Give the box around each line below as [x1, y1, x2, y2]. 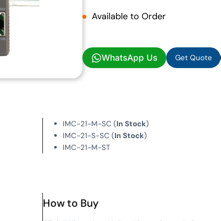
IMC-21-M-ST [63, 143, 110, 152]
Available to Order [92, 10, 166, 23]
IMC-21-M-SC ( [63, 119, 117, 129]
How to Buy [43, 196, 99, 210]
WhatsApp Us [102, 53, 157, 63]
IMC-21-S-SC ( [63, 131, 115, 141]
